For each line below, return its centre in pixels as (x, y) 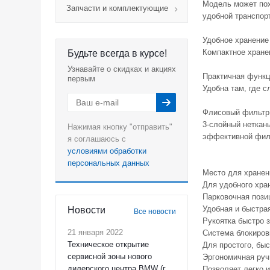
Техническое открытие (108, 244)
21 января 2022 (95, 232)
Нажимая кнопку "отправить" (120, 127)
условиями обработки (107, 151)
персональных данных (108, 163)
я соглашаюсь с (97, 139)
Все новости (155, 212)
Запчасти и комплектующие (117, 8)
